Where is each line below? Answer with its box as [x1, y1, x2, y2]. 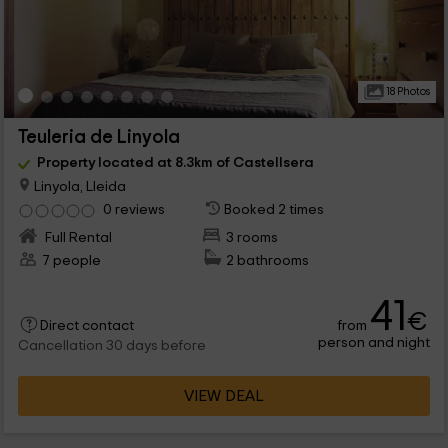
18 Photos [383, 86, 430, 98]
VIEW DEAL [184, 388, 264, 405]
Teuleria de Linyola [17, 128, 180, 148]
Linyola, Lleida [30, 178, 126, 194]
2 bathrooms [226, 253, 310, 269]
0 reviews [102, 202, 165, 218]
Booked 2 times [224, 202, 325, 218]
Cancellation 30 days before [17, 339, 206, 354]
